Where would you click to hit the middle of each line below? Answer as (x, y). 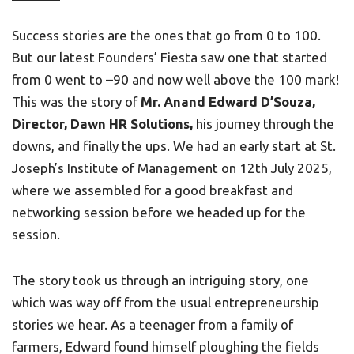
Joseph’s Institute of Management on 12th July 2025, (172, 168)
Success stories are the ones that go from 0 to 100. (166, 35)
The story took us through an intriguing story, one (160, 280)
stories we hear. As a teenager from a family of (153, 324)
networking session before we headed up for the (159, 212)
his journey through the (264, 124)
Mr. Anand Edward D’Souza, (228, 102)
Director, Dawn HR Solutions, (102, 124)
